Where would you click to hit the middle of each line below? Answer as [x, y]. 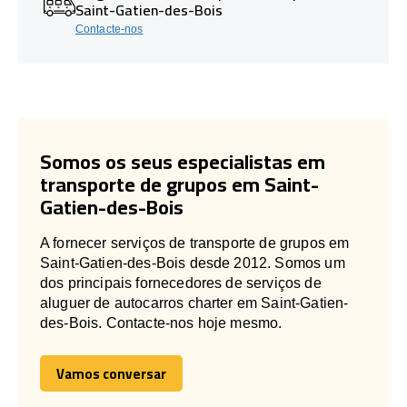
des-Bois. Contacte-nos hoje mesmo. [161, 323]
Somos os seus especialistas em [183, 161]
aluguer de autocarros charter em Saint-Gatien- [194, 303]
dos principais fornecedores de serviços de [181, 283]
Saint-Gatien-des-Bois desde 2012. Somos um [193, 263]
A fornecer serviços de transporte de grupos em [195, 243]
